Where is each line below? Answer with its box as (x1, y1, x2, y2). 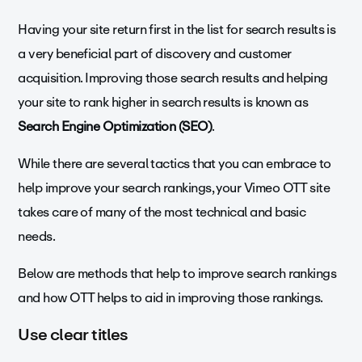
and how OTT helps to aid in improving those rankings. (18, 287, 323, 309)
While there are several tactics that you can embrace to (18, 153, 331, 175)
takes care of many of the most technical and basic (18, 201, 306, 224)
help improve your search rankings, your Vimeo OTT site (18, 177, 330, 200)
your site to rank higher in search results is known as (18, 91, 309, 114)
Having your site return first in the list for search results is (18, 19, 336, 41)
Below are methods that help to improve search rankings (18, 263, 337, 285)
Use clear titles (18, 321, 128, 348)
